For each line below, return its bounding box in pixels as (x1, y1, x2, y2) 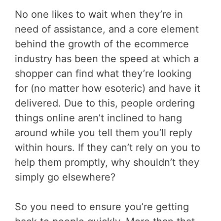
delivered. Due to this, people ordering (15, 97, 195, 110)
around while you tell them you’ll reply (15, 127, 192, 139)
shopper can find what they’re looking (15, 68, 191, 80)
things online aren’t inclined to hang (15, 112, 182, 124)
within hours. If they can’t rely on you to (15, 142, 200, 154)
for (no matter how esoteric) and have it (15, 82, 200, 95)
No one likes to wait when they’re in (15, 8, 183, 21)
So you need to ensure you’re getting (15, 201, 189, 213)
